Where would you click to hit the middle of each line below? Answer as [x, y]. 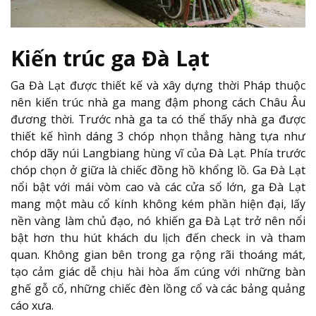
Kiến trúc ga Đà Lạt [113, 59]
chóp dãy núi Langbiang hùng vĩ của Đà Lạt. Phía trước [158, 153]
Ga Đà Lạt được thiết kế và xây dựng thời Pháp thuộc [158, 86]
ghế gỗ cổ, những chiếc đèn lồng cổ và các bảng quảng [158, 289]
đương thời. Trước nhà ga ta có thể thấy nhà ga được [158, 120]
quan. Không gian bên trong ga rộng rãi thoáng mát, [158, 255]
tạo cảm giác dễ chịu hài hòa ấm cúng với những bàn [158, 272]
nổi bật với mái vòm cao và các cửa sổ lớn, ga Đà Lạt [158, 187]
